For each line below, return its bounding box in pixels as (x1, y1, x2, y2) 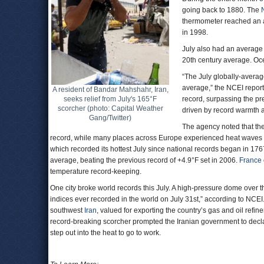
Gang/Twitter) (89, 114, 131, 122)
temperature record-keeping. (50, 167, 141, 176)
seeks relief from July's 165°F (64, 95, 157, 103)
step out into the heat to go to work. (50, 229, 161, 237)
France (239, 156, 262, 164)
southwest (50, 206, 84, 214)
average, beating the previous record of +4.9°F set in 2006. (50, 156, 239, 164)
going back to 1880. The (182, 6, 261, 14)
